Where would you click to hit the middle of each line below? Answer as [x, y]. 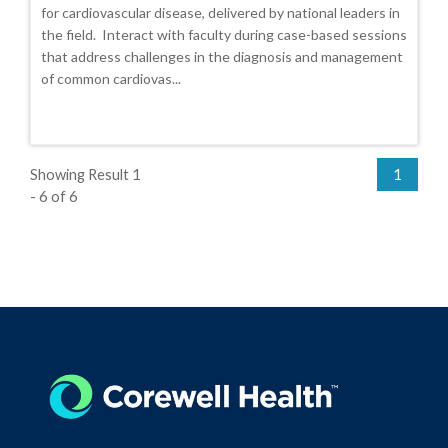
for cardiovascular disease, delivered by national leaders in [220, 13]
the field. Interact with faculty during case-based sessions [224, 35]
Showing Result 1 [85, 175]
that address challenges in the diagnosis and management [222, 57]
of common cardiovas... [111, 79]
